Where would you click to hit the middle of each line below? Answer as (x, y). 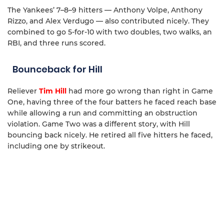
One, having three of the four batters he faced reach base (112, 102)
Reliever (23, 91)
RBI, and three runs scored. (56, 43)
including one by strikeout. (56, 146)
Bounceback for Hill (57, 69)
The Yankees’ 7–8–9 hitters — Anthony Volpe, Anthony (105, 10)
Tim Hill (53, 91)
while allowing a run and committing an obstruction (102, 113)
